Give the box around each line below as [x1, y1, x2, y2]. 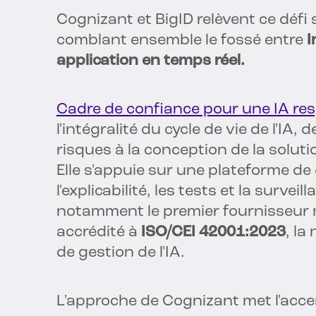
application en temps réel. [56, 53, 245, 70]
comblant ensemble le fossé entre [56, 32, 307, 49]
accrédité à [56, 224, 141, 241]
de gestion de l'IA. [56, 245, 185, 262]
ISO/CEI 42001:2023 [141, 224, 286, 241]
